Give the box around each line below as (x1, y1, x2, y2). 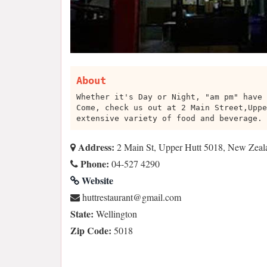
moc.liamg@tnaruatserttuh (82, 191, 181, 203)
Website (79, 173, 113, 187)
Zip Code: (70, 223, 111, 237)
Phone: (78, 157, 109, 170)
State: (70, 207, 94, 221)
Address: (76, 140, 114, 154)
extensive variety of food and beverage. (76, 114, 262, 123)
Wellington (94, 207, 137, 220)
